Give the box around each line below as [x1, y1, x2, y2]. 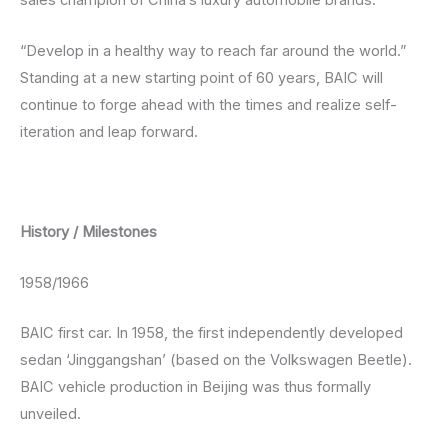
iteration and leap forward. [20, 122, 198, 141]
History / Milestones [20, 223, 157, 242]
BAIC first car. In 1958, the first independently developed [20, 324, 403, 343]
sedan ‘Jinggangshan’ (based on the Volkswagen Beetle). [20, 351, 412, 370]
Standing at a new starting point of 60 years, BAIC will [20, 68, 383, 87]
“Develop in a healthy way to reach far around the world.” [20, 41, 406, 60]
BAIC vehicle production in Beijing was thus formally [20, 378, 371, 397]
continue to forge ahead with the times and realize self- [20, 95, 397, 114]
